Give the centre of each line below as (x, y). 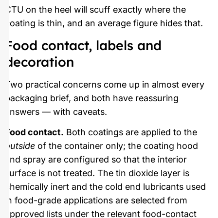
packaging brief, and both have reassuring (92, 98)
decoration (39, 62)
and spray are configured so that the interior (96, 160)
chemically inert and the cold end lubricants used (105, 187)
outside (20, 146)
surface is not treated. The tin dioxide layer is (97, 173)
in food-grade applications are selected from (96, 200)
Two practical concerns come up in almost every (105, 84)
